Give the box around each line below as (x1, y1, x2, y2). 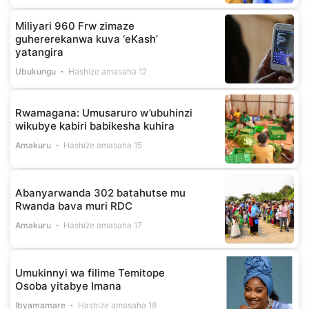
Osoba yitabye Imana (15, 279, 121, 292)
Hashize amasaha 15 (63, 139, 143, 150)
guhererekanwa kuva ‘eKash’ (15, 32, 158, 46)
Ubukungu (15, 66, 56, 77)
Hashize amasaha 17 (63, 219, 143, 230)
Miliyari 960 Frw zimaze (15, 19, 134, 33)
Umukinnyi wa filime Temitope (15, 266, 165, 279)
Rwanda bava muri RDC (15, 199, 132, 212)
